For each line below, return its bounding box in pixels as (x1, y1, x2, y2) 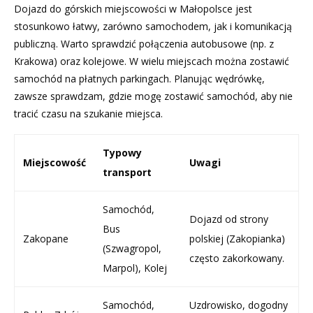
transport (103, 165, 152, 179)
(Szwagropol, (103, 241, 161, 255)
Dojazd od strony (189, 212, 268, 226)
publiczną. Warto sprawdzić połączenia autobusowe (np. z (14, 36, 274, 50)
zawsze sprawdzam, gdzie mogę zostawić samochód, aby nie (14, 89, 293, 103)
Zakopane (23, 231, 68, 245)
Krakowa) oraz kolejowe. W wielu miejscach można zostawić (14, 54, 289, 68)
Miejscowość (23, 155, 86, 169)
